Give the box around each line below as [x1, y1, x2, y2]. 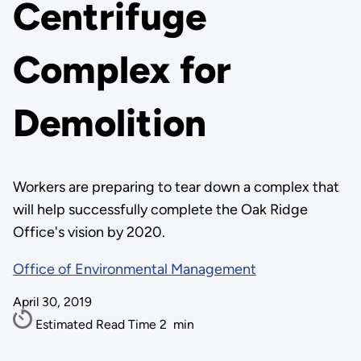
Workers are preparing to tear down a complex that [12, 178, 339, 196]
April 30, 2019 [12, 294, 92, 309]
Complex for [12, 47, 231, 93]
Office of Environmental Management [12, 260, 256, 278]
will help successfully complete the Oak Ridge [12, 201, 308, 218]
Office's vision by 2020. [12, 223, 165, 241]
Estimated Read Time [35, 317, 160, 332]
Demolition [12, 100, 206, 147]
